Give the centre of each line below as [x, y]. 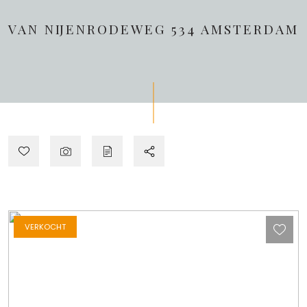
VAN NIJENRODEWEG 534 [105, 29]
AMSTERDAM [250, 29]
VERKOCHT [45, 227]
